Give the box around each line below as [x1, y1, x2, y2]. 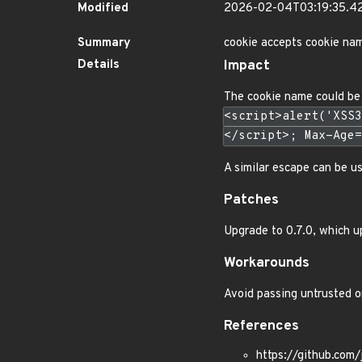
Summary [78, 36, 131, 51]
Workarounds [224, 255, 309, 272]
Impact [224, 57, 270, 75]
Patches [224, 192, 279, 209]
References [224, 318, 299, 335]
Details [78, 57, 120, 73]
